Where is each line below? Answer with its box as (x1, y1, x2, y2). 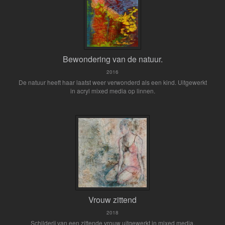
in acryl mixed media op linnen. (70, 86, 155, 95)
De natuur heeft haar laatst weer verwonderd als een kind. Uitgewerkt (18, 78, 207, 86)
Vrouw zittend (88, 194, 137, 205)
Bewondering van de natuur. (62, 53, 163, 65)
